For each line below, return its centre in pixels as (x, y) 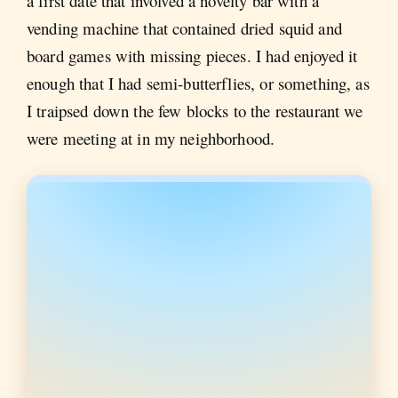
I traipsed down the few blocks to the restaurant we (195, 110)
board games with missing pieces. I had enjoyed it (192, 55)
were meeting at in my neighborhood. (151, 138)
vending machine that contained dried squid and (184, 28)
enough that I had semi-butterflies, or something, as (198, 83)
